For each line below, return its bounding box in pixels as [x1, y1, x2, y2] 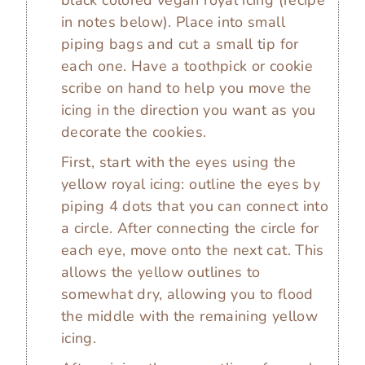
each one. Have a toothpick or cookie [61, 56, 313, 77]
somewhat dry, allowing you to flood [61, 284, 314, 305]
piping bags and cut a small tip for [61, 34, 299, 55]
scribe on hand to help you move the [61, 78, 312, 99]
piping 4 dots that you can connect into [61, 196, 329, 217]
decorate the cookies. [61, 122, 207, 143]
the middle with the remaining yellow [61, 306, 318, 327]
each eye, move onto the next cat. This [61, 240, 324, 261]
